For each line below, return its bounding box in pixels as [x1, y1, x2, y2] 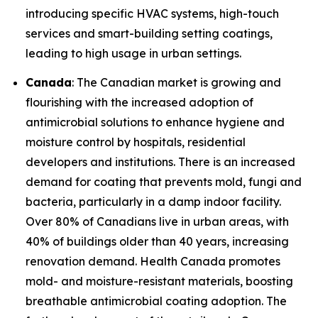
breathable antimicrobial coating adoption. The [26, 294, 287, 309]
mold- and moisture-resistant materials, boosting [26, 274, 293, 289]
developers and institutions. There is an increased [26, 155, 295, 170]
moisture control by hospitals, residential [26, 135, 246, 150]
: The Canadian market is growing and [72, 75, 281, 90]
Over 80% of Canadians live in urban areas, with [26, 214, 289, 229]
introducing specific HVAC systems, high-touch [26, 6, 279, 21]
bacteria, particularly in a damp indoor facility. [26, 194, 281, 209]
